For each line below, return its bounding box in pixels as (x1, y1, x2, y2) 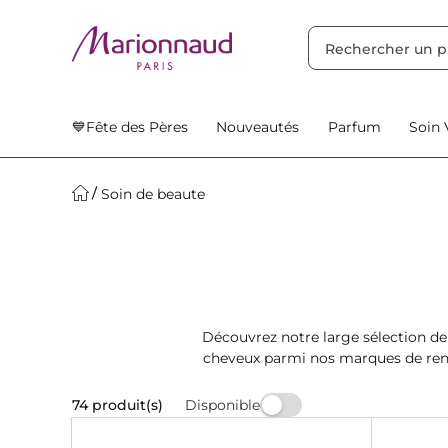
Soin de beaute (101, 184, 205, 203)
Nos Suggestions (159, 11, 272, 27)
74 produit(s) (72, 396, 163, 414)
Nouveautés (216, 118, 300, 136)
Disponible (185, 395, 260, 414)
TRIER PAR (77, 10, 154, 28)
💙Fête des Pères (72, 118, 188, 136)
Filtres (310, 10, 355, 28)
